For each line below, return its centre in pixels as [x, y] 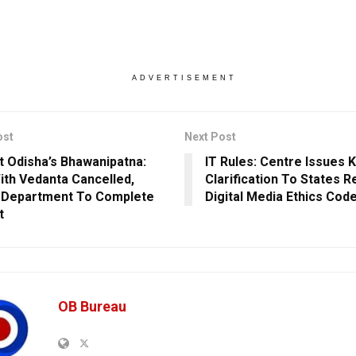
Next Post [210, 136]
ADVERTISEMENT [184, 77]
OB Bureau [92, 306]
